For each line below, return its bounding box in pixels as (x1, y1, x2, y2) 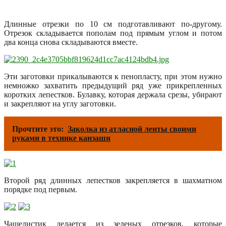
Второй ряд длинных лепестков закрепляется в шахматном (4, 176, 222, 185)
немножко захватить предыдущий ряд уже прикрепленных (4, 81, 222, 90)
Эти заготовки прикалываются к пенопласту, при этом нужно (4, 72, 222, 81)
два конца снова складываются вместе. (4, 37, 138, 46)
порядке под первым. (4, 185, 77, 194)
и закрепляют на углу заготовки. (4, 99, 116, 108)
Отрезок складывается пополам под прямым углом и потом (4, 28, 222, 37)
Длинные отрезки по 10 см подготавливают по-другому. (4, 19, 222, 28)
